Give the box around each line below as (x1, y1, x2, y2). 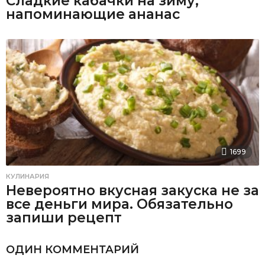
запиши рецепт (6, 209, 122, 227)
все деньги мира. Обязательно (6, 196, 233, 213)
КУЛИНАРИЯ (6, 172, 49, 181)
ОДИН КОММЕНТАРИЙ (6, 243, 139, 256)
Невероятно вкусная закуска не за (6, 182, 259, 199)
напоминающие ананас (6, 6, 180, 23)
